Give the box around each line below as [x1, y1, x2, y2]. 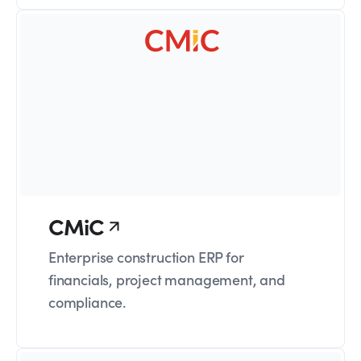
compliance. [48, 292, 127, 313]
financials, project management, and [48, 269, 285, 290]
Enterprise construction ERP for [48, 247, 244, 268]
